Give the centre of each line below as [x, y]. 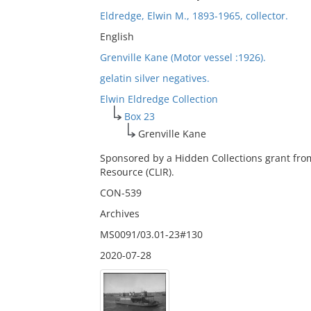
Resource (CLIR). [137, 172]
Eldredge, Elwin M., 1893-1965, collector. [194, 16]
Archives [119, 213]
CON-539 [120, 193]
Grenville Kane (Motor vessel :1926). [183, 57]
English [117, 36]
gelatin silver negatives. [154, 78]
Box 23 [139, 116]
